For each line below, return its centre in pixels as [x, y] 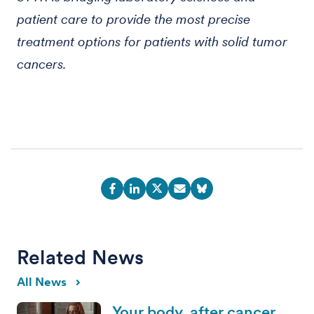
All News [42, 282]
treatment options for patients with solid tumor [152, 42]
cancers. [42, 64]
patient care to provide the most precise [134, 19]
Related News [81, 257]
